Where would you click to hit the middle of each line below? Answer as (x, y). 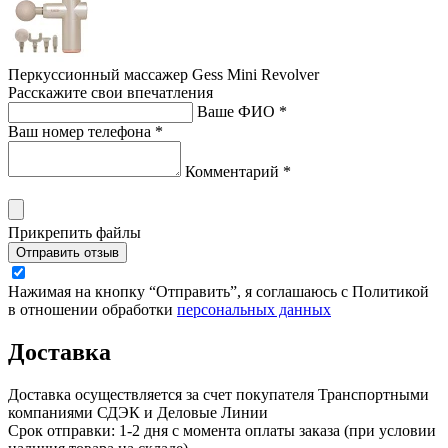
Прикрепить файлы (74, 233)
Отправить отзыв (67, 253)
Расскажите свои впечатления (110, 93)
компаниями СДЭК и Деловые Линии (138, 413)
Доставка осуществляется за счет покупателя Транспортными (218, 395)
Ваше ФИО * (242, 112)
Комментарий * (238, 172)
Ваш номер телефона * (85, 132)
